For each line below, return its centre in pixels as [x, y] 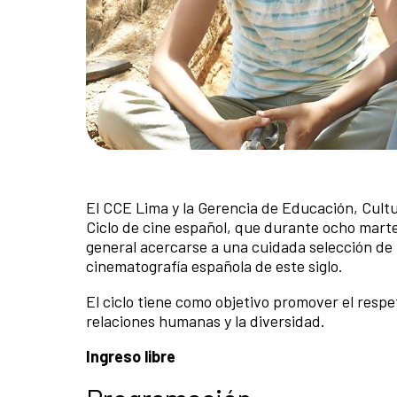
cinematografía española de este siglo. [216, 265]
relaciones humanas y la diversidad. [207, 320]
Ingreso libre [131, 356]
